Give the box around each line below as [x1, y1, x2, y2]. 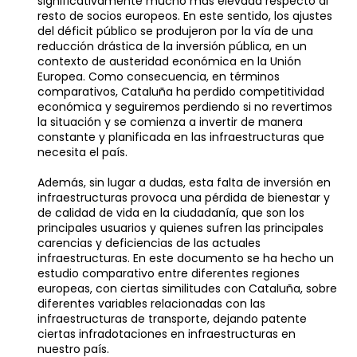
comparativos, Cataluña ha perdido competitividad [37, 84, 325, 100]
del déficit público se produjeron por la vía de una [37, 23, 314, 39]
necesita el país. [37, 144, 128, 160]
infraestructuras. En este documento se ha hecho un [37, 250, 335, 266]
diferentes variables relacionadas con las [37, 296, 266, 312]
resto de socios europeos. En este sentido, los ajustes [37, 8, 333, 24]
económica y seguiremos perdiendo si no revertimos [37, 99, 333, 115]
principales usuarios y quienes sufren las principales [37, 220, 324, 236]
